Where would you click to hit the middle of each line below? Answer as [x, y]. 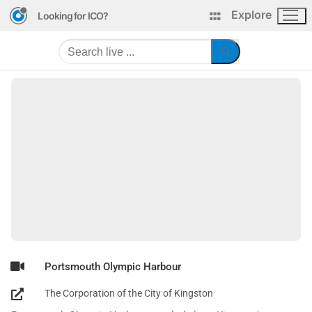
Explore [252, 15]
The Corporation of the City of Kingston [129, 293]
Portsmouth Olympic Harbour [113, 266]
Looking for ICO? [73, 15]
